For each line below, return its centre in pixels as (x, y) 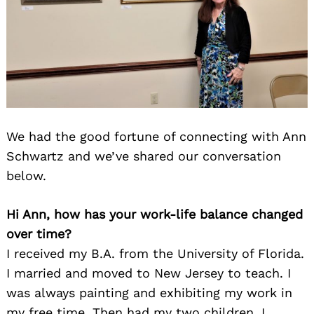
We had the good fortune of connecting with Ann (156, 136)
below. (26, 175)
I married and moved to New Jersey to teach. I (149, 273)
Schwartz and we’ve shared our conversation (144, 156)
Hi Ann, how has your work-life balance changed (155, 214)
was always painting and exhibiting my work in (149, 292)
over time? (39, 233)
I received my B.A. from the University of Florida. (155, 253)
